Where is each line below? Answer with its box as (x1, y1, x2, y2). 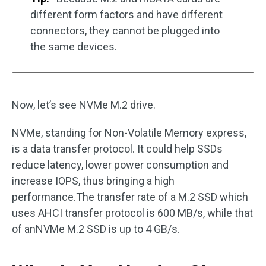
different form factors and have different (30, 8, 223, 21)
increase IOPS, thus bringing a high (12, 175, 175, 187)
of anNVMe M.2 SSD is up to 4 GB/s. (12, 223, 180, 235)
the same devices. (30, 40, 117, 53)
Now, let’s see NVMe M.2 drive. (12, 99, 156, 111)
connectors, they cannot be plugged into (30, 24, 220, 37)
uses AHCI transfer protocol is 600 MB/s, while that (12, 207, 253, 219)
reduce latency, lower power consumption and (12, 159, 229, 171)
